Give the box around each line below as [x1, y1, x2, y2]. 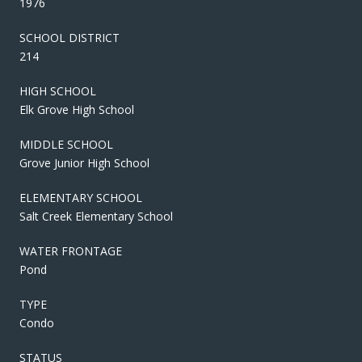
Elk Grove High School [19, 101, 134, 117]
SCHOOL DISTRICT [19, 29, 120, 45]
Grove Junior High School [19, 154, 149, 170]
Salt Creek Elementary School [19, 208, 173, 224]
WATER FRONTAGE [19, 242, 122, 259]
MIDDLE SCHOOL [19, 136, 113, 152]
